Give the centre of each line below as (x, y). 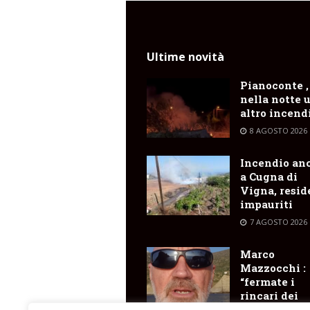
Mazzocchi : (273, 268)
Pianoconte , (274, 85)
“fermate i (267, 282)
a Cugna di (269, 177)
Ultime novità (185, 57)
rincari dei (269, 296)
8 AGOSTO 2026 (277, 131)
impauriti (266, 204)
